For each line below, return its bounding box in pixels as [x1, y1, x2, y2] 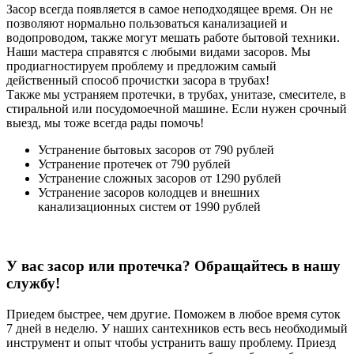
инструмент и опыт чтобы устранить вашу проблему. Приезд [6, 335, 336, 349]
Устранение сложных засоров [38, 171, 197, 186]
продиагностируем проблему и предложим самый [6, 59, 277, 73]
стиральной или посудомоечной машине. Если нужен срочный [6, 102, 347, 116]
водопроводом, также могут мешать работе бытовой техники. [6, 31, 340, 45]
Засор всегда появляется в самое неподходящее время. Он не [6, 2, 333, 17]
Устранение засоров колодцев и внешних [38, 186, 260, 200]
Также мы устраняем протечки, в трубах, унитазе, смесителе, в [6, 88, 346, 102]
